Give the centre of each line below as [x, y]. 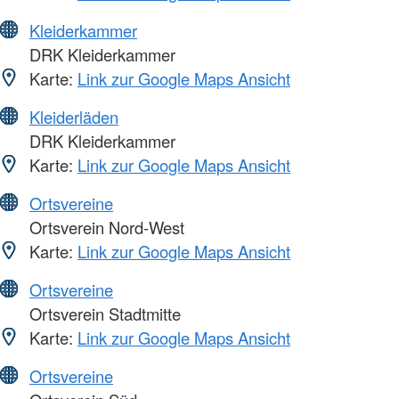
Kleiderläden [74, 116]
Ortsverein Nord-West [105, 227]
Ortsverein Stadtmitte [103, 313]
